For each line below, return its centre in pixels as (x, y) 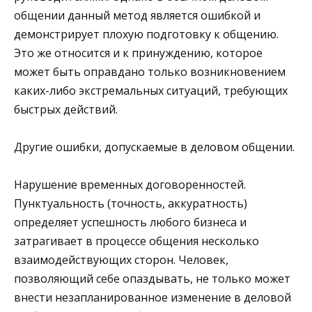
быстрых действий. (66, 109)
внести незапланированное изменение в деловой (153, 298)
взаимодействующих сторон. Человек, (121, 260)
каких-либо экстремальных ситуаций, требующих (151, 90)
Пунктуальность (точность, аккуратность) (131, 204)
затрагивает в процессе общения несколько (136, 241)
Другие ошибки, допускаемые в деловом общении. (154, 147)
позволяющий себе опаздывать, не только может (152, 279)
